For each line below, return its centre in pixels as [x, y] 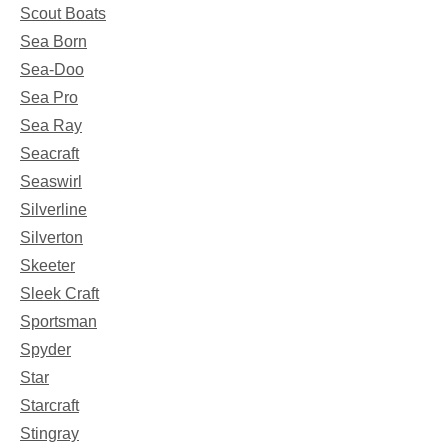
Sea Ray [51, 126]
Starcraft [49, 406]
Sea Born [53, 42]
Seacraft [49, 154]
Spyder [45, 350]
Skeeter [47, 266]
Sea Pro [49, 98]
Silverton [51, 238]
